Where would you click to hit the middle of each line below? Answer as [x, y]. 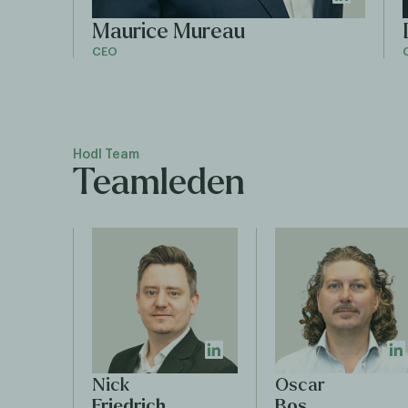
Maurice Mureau [168, 31]
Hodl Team [106, 155]
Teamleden [159, 182]
